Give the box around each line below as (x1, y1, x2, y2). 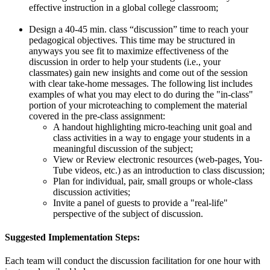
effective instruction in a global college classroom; (29, 2, 218, 13)
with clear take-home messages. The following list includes (29, 78, 253, 89)
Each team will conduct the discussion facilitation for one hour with (5, 256, 260, 266)
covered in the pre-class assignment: (29, 110, 165, 121)
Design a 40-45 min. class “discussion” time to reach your (29, 24, 248, 34)
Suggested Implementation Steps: (5, 231, 140, 242)
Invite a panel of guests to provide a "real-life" (53, 197, 228, 208)
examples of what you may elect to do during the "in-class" (29, 89, 253, 99)
